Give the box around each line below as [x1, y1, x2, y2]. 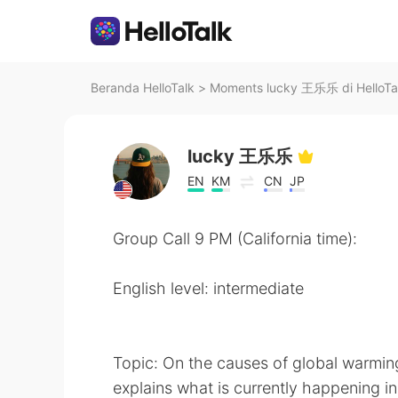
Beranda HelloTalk [91, 80, 195, 95]
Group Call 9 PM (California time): [113, 229, 357, 248]
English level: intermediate [113, 279, 304, 298]
